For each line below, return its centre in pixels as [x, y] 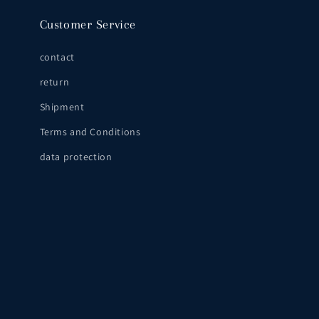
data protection [76, 157]
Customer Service [88, 25]
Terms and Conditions [90, 132]
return [54, 82]
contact [57, 57]
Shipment [62, 107]
